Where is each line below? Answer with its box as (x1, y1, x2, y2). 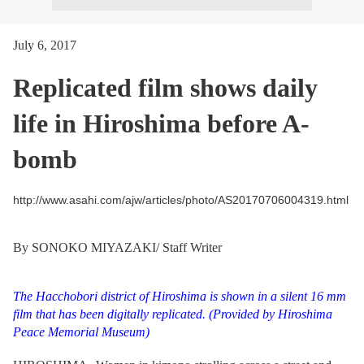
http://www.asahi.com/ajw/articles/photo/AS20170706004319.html (13, 193, 349, 206)
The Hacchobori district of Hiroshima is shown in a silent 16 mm (13, 289, 346, 303)
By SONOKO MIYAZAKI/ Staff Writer (13, 240, 222, 254)
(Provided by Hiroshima (209, 307, 332, 321)
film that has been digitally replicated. (13, 307, 209, 321)
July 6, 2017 (13, 38, 76, 52)
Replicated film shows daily (13, 73, 318, 102)
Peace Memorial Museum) (13, 325, 149, 339)
